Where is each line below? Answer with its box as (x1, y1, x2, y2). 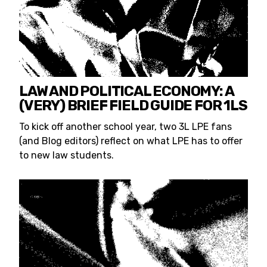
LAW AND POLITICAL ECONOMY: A (19, 82, 234, 100)
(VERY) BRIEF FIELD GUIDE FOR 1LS (19, 97, 247, 114)
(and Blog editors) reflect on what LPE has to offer (19, 135, 243, 147)
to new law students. (19, 149, 114, 161)
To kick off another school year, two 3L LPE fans (19, 120, 232, 132)
